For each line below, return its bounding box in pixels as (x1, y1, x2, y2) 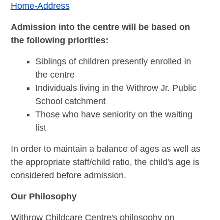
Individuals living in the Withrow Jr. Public (35, 82, 196, 93)
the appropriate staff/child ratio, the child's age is (10, 157, 199, 167)
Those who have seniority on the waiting (35, 109, 192, 119)
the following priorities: (10, 35, 109, 45)
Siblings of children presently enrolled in (35, 56, 191, 66)
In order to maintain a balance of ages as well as (10, 143, 200, 154)
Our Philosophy (10, 191, 77, 201)
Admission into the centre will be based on (10, 22, 190, 32)
